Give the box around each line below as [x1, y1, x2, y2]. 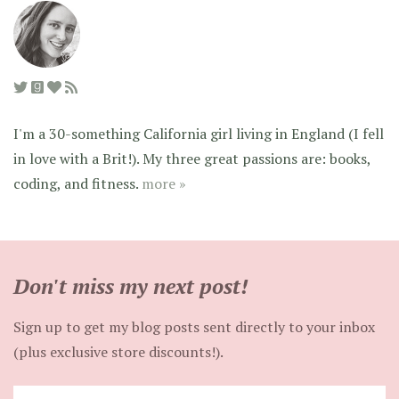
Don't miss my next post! [13, 271, 248, 300]
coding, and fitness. [13, 173, 142, 193]
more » [142, 173, 186, 193]
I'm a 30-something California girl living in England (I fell [13, 123, 384, 143]
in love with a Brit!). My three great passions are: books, [13, 148, 370, 168]
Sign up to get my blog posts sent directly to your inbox [13, 316, 375, 337]
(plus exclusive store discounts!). [13, 341, 224, 362]
